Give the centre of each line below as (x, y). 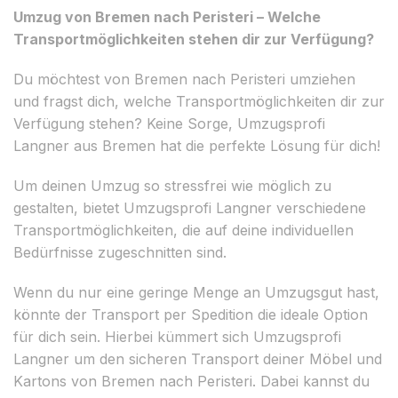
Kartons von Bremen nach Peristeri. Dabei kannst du (191, 381)
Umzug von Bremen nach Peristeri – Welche (167, 16)
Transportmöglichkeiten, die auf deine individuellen (183, 230)
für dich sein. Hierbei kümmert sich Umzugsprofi (177, 336)
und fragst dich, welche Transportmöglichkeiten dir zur (199, 101)
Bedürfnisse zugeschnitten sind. (120, 252)
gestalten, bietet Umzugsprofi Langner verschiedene (190, 207)
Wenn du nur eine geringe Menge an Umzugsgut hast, (196, 292)
